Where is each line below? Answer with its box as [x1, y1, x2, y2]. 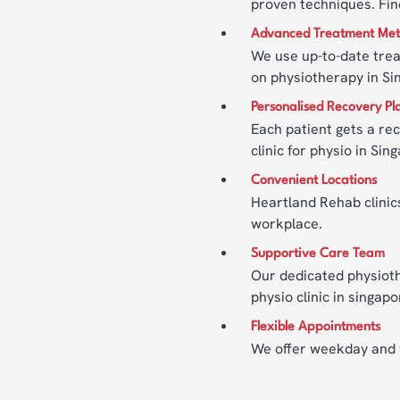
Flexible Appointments [251, 321, 381, 334]
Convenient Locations [251, 174, 378, 187]
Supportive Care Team [251, 247, 386, 261]
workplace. [251, 214, 323, 233]
